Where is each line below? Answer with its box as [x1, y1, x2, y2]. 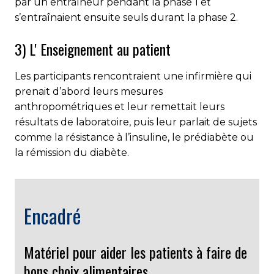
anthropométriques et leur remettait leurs [15, 100, 224, 113]
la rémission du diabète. [15, 146, 129, 158]
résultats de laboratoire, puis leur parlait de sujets [15, 116, 257, 128]
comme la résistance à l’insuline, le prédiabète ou [15, 131, 254, 143]
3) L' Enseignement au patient [15, 37, 171, 60]
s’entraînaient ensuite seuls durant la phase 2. [15, 11, 238, 23]
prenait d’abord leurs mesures [15, 85, 163, 97]
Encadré [24, 201, 81, 230]
